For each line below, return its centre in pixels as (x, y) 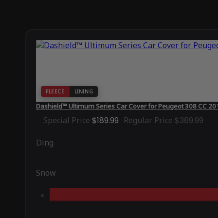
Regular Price (148, 120)
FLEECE (55, 91)
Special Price (67, 120)
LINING (84, 91)
